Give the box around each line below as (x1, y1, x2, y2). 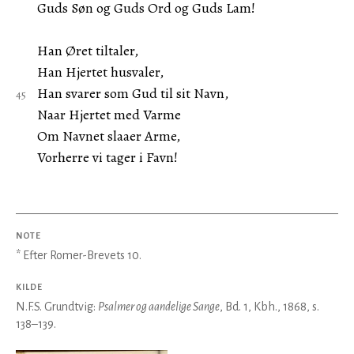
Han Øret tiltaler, (36, 41, 138, 60)
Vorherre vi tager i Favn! (36, 148, 178, 167)
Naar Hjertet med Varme (36, 105, 181, 124)
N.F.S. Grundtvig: (16, 300, 98, 313)
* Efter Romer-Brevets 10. (16, 249, 141, 262)
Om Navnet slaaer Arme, (36, 126, 180, 145)
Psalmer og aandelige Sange (98, 300, 220, 313)
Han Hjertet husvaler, (36, 62, 164, 81)
